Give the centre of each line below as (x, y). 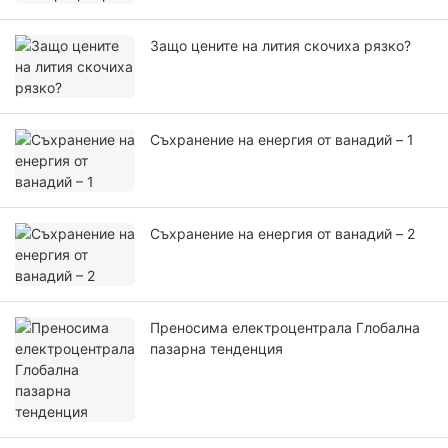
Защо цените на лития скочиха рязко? (280, 46)
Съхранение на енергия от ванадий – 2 (282, 234)
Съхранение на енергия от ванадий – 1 (282, 140)
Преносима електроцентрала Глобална (285, 328)
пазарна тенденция (216, 349)
